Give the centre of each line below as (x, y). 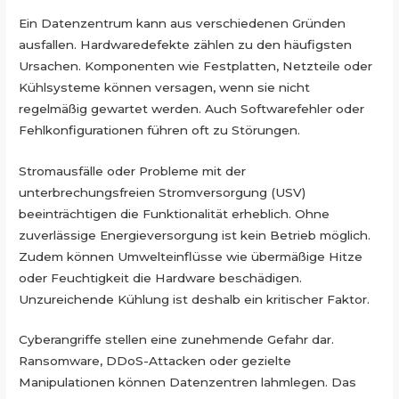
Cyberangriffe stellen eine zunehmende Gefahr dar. (177, 340)
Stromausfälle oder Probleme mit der (133, 171)
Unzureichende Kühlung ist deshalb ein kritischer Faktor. (195, 299)
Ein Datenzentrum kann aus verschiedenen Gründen (183, 23)
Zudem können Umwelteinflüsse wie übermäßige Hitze (191, 256)
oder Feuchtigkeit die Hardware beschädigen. (161, 277)
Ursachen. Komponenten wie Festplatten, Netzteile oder (196, 65)
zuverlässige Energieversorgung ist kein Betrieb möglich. (195, 235)
